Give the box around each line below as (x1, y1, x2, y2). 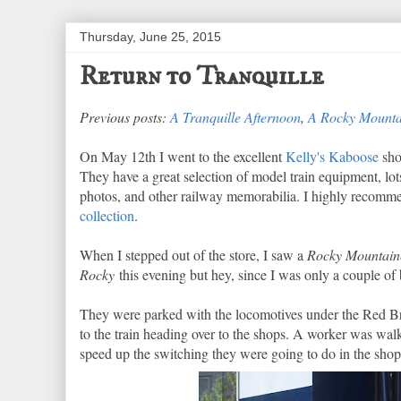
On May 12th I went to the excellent (80, 147, 286, 166)
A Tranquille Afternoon (170, 107, 301, 126)
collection (80, 206, 134, 225)
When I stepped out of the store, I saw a (80, 245, 307, 264)
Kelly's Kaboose (286, 147, 379, 166)
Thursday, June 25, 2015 (80, 30, 221, 44)
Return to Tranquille (80, 60, 324, 93)
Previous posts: (80, 107, 170, 126)
